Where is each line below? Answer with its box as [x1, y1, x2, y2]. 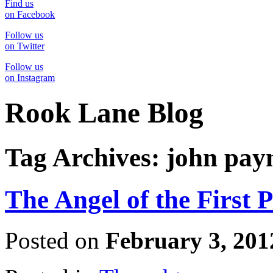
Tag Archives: [5, 143, 166, 172]
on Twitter [5, 41, 44, 51]
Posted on [5, 227, 105, 253]
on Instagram [5, 73, 55, 83]
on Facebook [5, 9, 55, 19]
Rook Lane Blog [5, 97, 204, 129]
